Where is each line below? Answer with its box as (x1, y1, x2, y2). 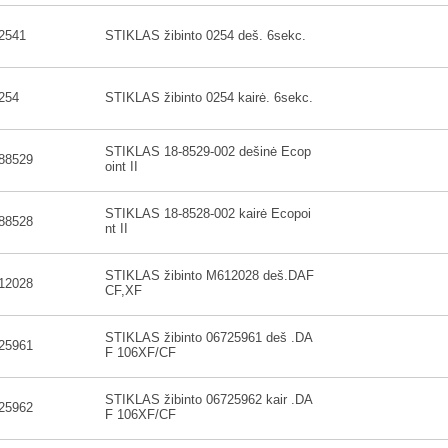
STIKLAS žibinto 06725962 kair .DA (105, 392, 313, 407)
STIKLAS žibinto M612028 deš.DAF (105, 268, 314, 283)
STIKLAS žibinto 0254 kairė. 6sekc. (105, 90, 313, 105)
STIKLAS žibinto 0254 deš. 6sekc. (105, 28, 306, 43)
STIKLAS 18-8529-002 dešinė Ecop (105, 144, 311, 159)
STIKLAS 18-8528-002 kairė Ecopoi (105, 206, 311, 221)
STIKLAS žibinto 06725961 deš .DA (105, 330, 313, 345)
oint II (105, 159, 138, 174)
